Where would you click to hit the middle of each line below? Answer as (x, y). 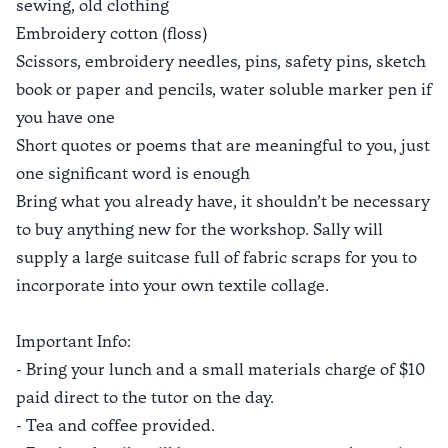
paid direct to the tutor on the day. (145, 397)
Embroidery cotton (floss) (111, 33)
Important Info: (73, 341)
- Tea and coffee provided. (115, 425)
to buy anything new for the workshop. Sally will (199, 229)
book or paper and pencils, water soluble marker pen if (224, 89)
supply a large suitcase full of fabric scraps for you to (216, 257)
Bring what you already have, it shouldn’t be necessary (223, 201)
